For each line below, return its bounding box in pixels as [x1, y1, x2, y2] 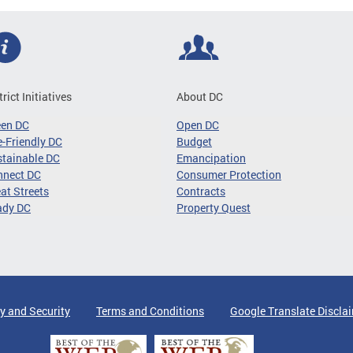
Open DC [176, 117, 219, 132]
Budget [176, 133, 212, 149]
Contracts [176, 183, 225, 199]
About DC [176, 88, 223, 104]
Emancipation [176, 150, 246, 165]
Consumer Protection [176, 166, 281, 182]
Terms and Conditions [96, 303, 204, 318]
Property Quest [176, 199, 251, 215]
